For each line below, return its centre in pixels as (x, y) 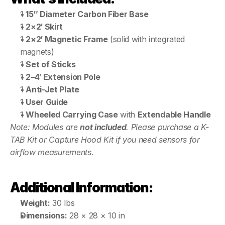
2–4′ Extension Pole (63, 77)
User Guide (47, 102)
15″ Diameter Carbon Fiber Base (87, 14)
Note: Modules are (45, 127)
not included (103, 127)
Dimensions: (44, 215)
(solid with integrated (146, 39)
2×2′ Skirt (44, 27)
